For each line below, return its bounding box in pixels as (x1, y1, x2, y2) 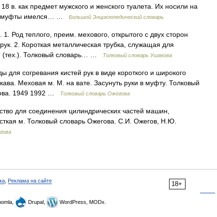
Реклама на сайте (8, 178, 52, 184)
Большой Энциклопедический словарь (69, 14, 164, 20)
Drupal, (27, 199, 46, 205)
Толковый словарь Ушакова (103, 52, 172, 58)
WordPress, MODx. (58, 199, 106, 205)
